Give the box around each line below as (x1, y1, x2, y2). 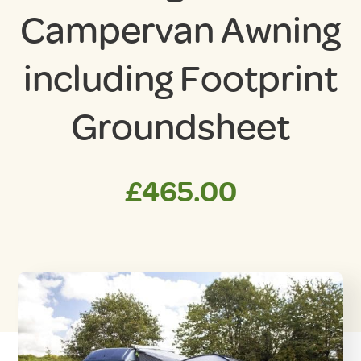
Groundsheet (71, 105, 290, 149)
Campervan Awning (20, 8, 341, 52)
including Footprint (23, 56, 338, 101)
